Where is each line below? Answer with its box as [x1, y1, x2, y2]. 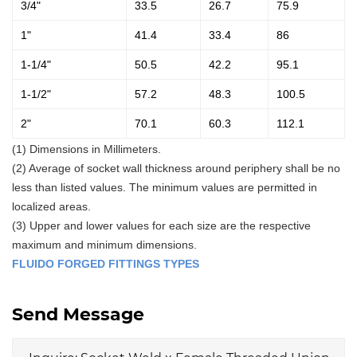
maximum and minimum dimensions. [12, 238, 197, 251]
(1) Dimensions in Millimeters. [12, 143, 161, 155]
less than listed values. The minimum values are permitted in [12, 181, 317, 194]
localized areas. [12, 200, 91, 213]
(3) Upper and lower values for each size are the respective [12, 219, 311, 232]
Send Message [12, 301, 144, 325]
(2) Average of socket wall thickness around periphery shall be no [12, 162, 340, 175]
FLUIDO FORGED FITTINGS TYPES [12, 257, 199, 270]
